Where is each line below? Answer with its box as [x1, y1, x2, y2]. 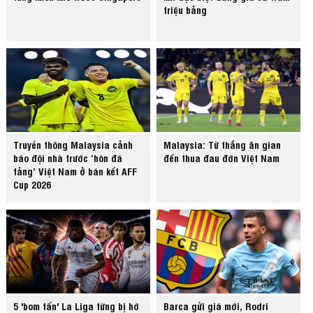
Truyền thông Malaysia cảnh [13, 138, 133, 152]
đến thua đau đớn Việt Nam [163, 151, 280, 165]
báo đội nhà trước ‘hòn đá [13, 151, 123, 165]
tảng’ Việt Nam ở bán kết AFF [13, 164, 138, 178]
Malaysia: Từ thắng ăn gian [163, 138, 282, 152]
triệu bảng [163, 3, 208, 17]
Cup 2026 [13, 177, 52, 191]
